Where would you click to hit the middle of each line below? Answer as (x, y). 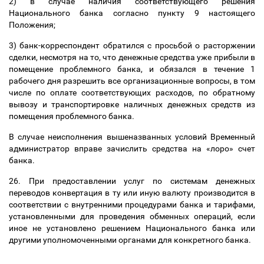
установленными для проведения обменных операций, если (132, 216)
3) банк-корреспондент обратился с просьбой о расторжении (132, 45)
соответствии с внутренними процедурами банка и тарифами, (132, 204)
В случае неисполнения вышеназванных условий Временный (132, 137)
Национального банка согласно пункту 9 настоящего (132, 13)
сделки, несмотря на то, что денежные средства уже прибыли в (132, 57)
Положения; (33, 25)
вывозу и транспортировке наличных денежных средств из (132, 104)
